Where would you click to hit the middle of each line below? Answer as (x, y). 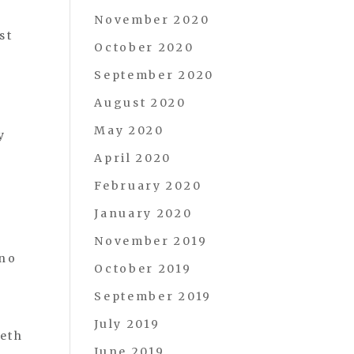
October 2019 (143, 269)
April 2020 (133, 158)
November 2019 (151, 241)
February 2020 (148, 186)
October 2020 (144, 47)
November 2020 (152, 20)
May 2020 (129, 130)
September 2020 (154, 75)
